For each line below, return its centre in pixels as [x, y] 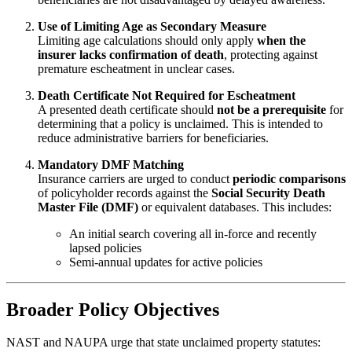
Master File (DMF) [88, 207]
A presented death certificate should [127, 109]
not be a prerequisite [271, 109]
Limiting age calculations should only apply [147, 40]
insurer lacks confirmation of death [131, 54]
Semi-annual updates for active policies [166, 262]
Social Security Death [268, 192]
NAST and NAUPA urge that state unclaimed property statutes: [163, 343]
